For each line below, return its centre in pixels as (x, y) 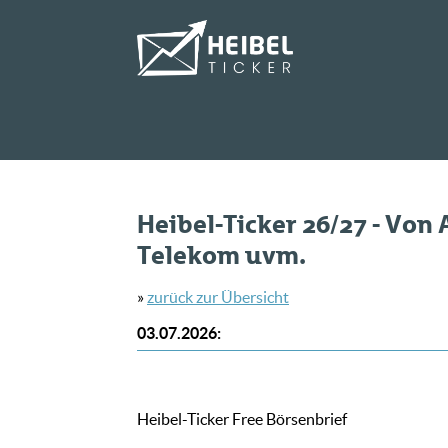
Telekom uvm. (221, 255)
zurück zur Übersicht (218, 297)
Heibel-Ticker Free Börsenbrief (242, 419)
